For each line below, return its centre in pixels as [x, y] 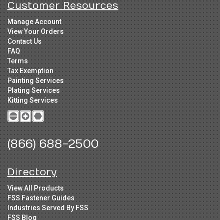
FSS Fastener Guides [41, 198]
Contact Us [25, 41]
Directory [32, 172]
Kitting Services [33, 100]
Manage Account [34, 22]
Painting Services [36, 81]
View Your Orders [36, 32]
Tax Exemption [30, 71]
